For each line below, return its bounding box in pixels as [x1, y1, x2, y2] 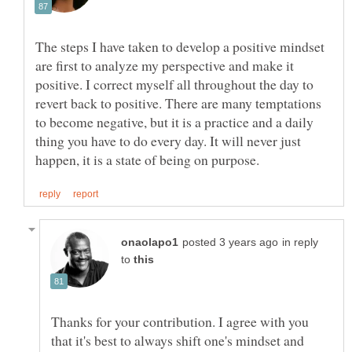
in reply [282, 236, 318, 248]
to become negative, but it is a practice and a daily [35, 112, 313, 131]
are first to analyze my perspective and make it [35, 55, 294, 75]
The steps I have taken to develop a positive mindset [35, 36, 324, 56]
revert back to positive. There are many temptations [35, 93, 321, 112]
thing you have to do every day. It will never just [35, 130, 301, 150]
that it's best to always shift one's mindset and [51, 330, 304, 350]
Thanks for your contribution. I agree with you [51, 311, 309, 331]
